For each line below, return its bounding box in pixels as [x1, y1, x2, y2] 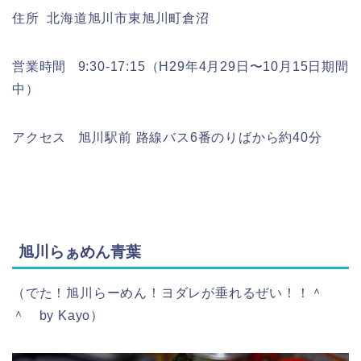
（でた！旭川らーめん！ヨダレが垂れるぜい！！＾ [12, 286, 324, 301]
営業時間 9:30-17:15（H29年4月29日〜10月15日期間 [12, 59, 349, 73]
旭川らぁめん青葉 [19, 243, 141, 261]
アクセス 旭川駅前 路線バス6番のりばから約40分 [12, 130, 322, 144]
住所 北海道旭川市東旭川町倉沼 [12, 10, 210, 25]
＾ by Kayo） [12, 309, 104, 323]
